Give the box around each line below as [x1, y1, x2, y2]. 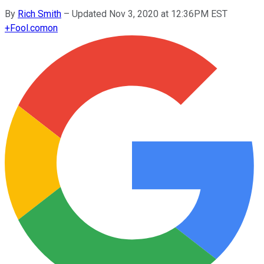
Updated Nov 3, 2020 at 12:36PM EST [72, 8, 227, 19]
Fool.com [10, 22, 48, 34]
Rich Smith [18, 8, 61, 19]
